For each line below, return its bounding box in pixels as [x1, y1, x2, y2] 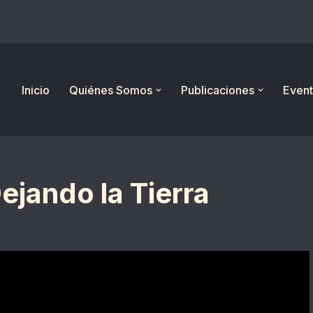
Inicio [22, 82, 50, 97]
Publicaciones [181, 82, 254, 97]
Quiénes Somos [69, 82, 152, 97]
